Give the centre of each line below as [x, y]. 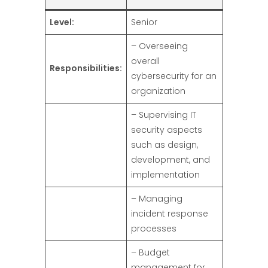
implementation [165, 175]
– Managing [157, 199]
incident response [170, 214]
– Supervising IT [164, 115]
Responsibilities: [86, 68]
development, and [170, 160]
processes [154, 229]
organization [158, 91]
